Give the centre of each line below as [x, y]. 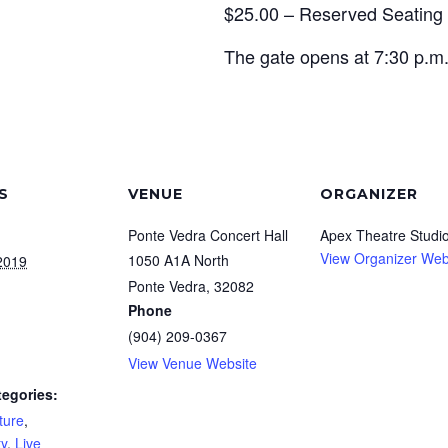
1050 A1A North [178, 259]
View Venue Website [192, 362]
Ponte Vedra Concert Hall [208, 234]
